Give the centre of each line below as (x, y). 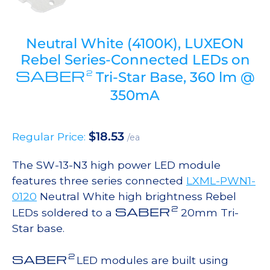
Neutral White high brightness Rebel (137, 196)
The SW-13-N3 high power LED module (116, 165)
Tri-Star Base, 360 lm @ (173, 77)
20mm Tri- (208, 213)
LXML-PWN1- (221, 181)
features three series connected (99, 181)
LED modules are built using (152, 260)
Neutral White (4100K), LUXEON (135, 44)
